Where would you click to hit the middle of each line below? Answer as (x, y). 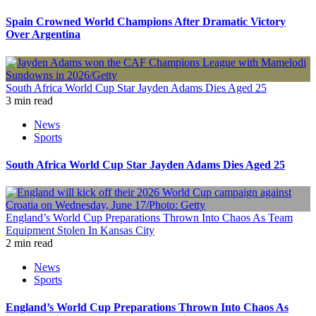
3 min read (29, 100)
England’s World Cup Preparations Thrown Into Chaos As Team (149, 218)
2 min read (29, 243)
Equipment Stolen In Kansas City (80, 231)
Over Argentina (43, 35)
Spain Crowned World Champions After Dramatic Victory (146, 22)
